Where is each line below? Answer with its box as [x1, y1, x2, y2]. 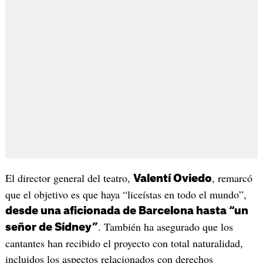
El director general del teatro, [5, 170, 133, 185]
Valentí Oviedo [133, 173, 212, 184]
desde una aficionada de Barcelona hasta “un [5, 205, 248, 216]
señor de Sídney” [5, 221, 98, 232]
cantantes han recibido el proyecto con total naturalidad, [5, 235, 243, 250]
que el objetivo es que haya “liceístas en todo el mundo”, [5, 187, 247, 201]
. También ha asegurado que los [97, 219, 233, 234]
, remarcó [211, 170, 252, 185]
